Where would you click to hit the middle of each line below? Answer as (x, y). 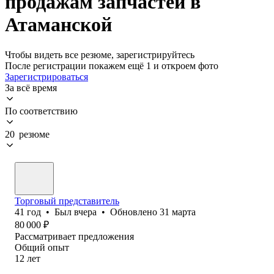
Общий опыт (42, 247)
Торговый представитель (67, 201)
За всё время (31, 87)
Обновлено (135, 212)
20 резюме (27, 134)
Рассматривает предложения (74, 236)
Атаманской (58, 25)
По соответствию (41, 111)
